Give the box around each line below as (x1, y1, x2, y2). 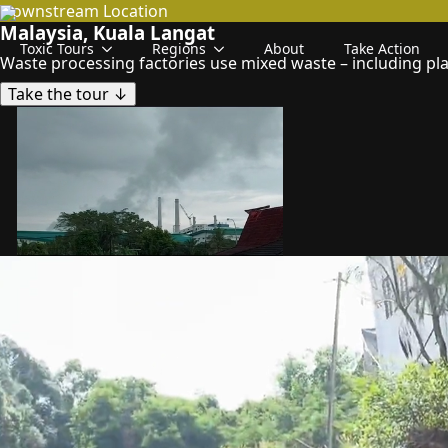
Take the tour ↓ (113, 83, 128, 105)
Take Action (344, 39, 420, 58)
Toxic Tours (20, 39, 94, 58)
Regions (152, 39, 206, 58)
